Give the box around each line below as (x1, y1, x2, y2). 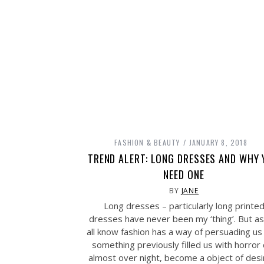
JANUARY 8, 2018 (189, 137, 247, 147)
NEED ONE (163, 167, 204, 182)
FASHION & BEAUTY (114, 137, 180, 147)
